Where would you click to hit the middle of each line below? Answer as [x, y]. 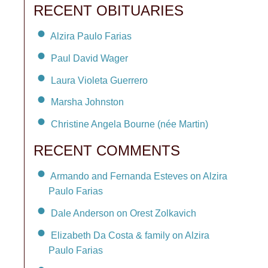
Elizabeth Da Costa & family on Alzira [130, 235]
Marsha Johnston [87, 102]
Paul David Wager [89, 58]
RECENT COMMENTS [107, 151]
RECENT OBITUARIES [109, 10]
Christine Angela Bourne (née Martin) [130, 124]
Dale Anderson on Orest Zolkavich [124, 213]
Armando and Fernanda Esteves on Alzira [139, 176]
